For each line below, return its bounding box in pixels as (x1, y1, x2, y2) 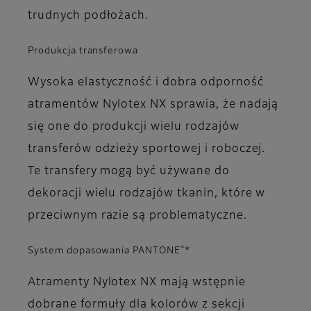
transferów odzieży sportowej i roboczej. (28, 144, 269, 155)
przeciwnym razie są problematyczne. (28, 210, 247, 222)
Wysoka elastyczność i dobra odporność (28, 77, 264, 89)
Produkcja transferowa (28, 47, 139, 56)
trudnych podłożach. (28, 10, 149, 22)
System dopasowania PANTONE (28, 246, 180, 256)
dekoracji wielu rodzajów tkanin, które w (28, 188, 266, 200)
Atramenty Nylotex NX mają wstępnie (28, 277, 246, 289)
